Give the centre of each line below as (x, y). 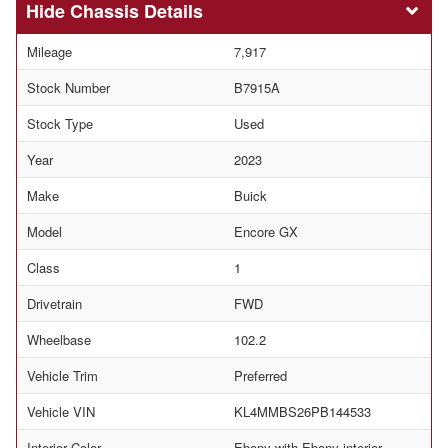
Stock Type (60, 124)
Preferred (260, 376)
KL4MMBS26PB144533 (302, 412)
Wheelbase (59, 340)
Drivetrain (54, 304)
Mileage (49, 52)
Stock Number (68, 88)
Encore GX (266, 232)
